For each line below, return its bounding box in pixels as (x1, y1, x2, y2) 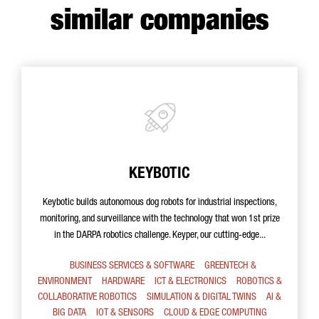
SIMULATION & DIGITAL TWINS (147, 293, 256, 303)
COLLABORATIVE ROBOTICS (38, 293, 137, 303)
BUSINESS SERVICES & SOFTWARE (70, 261, 194, 271)
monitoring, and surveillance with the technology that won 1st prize (39, 214, 280, 224)
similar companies (50, 9, 269, 37)
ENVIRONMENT (37, 277, 92, 287)
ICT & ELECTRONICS (154, 277, 226, 287)
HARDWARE (101, 277, 145, 287)
